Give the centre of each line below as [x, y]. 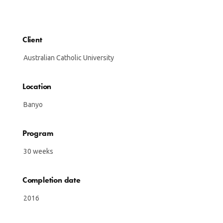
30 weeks [38, 151]
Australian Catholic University [68, 57]
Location [37, 86]
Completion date [51, 180]
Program [38, 133]
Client [32, 39]
